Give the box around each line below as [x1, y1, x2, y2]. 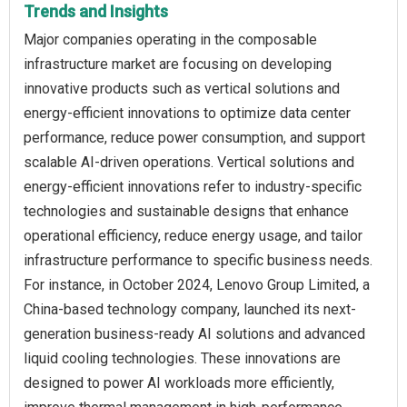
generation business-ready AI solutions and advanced [24, 325, 365, 343]
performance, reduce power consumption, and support [24, 129, 365, 147]
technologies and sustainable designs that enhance [24, 203, 349, 221]
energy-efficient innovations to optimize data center [24, 104, 351, 123]
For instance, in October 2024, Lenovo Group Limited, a [24, 276, 370, 294]
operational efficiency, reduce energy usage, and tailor [24, 227, 362, 245]
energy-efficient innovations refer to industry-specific [24, 178, 362, 196]
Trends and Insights [24, 2, 168, 22]
